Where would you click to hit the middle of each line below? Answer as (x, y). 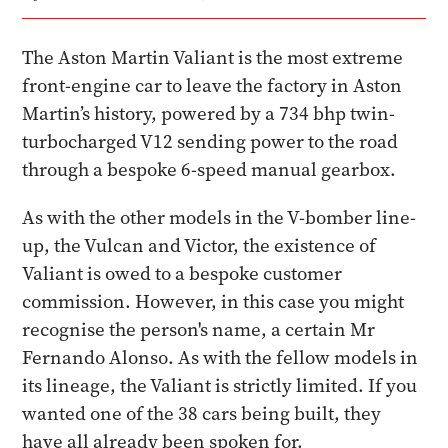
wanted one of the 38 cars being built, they (202, 413)
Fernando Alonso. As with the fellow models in (220, 357)
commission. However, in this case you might (213, 301)
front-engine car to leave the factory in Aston (212, 85)
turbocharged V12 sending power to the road (210, 141)
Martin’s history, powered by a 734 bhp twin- (209, 113)
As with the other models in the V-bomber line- (219, 217)
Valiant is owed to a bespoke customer (182, 273)
